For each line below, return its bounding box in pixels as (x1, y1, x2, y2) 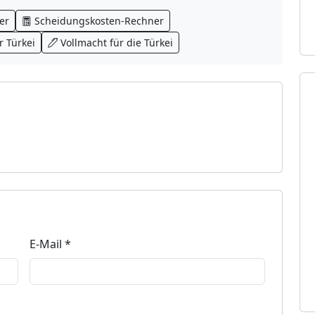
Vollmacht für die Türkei (60, 36, 173, 49)
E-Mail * (30, 236, 71, 252)
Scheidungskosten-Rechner (34, 14, 164, 27)
